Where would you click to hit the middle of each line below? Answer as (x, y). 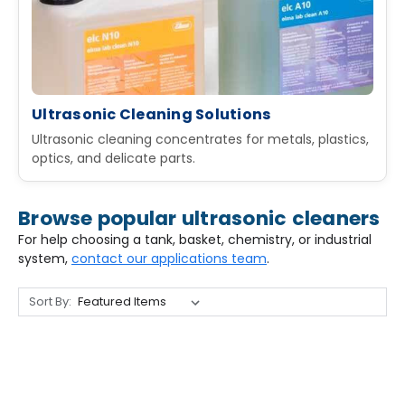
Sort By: (50, 302)
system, (45, 259)
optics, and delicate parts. (113, 159)
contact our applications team (169, 259)
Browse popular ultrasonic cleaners (199, 219)
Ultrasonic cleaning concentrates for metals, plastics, (200, 140)
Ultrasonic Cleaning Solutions (152, 115)
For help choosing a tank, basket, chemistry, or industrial (195, 240)
